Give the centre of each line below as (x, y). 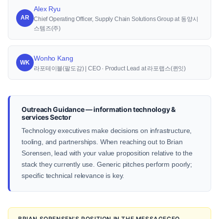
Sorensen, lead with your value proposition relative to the (107, 153)
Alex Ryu (47, 9)
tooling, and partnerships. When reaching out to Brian (102, 142)
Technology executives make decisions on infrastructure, (107, 131)
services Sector (46, 117)
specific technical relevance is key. (73, 175)
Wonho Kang (54, 58)
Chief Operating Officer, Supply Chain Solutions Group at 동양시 (116, 19)
